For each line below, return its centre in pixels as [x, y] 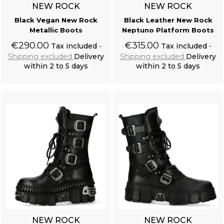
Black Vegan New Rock [56, 20]
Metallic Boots [56, 30]
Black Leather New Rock [168, 20]
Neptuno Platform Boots [168, 30]
